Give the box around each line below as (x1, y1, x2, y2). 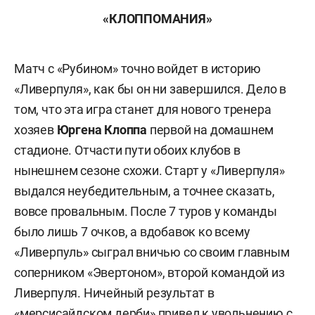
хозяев (14, 122, 57, 137)
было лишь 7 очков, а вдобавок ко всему (14, 224, 250, 239)
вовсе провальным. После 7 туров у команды (14, 204, 277, 219)
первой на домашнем (147, 122, 274, 137)
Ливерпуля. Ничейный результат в (14, 285, 214, 300)
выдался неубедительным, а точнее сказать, (14, 184, 275, 198)
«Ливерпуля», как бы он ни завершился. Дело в (14, 82, 287, 96)
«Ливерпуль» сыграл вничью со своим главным (14, 245, 290, 259)
